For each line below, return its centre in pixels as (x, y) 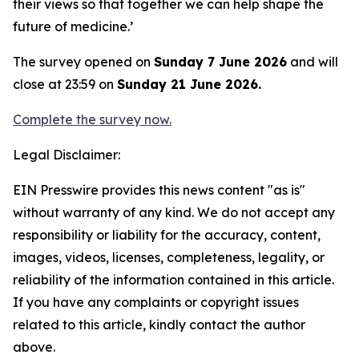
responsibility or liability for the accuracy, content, (167, 235)
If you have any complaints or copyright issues (156, 302)
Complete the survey (77, 119)
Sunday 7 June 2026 (220, 62)
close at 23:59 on (65, 84)
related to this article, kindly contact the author (159, 325)
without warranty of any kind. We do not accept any (174, 212)
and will (313, 62)
